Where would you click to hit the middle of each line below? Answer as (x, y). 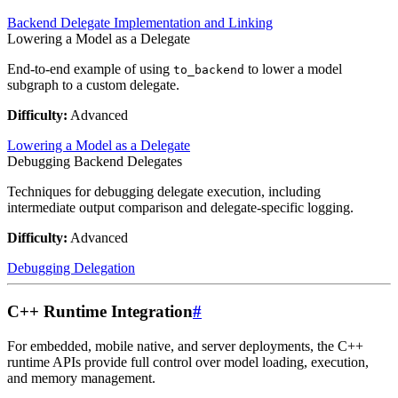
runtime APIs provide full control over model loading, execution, (188, 362)
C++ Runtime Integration (100, 312)
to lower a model (293, 69)
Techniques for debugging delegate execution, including (164, 192)
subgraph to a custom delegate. (93, 85)
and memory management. (81, 378)
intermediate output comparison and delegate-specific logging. (180, 208)
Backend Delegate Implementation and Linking (140, 23)
